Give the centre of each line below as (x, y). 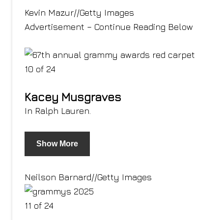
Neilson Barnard (58, 177)
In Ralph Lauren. (58, 111)
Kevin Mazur (49, 13)
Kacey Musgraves (73, 97)
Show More (57, 144)
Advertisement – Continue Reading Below (109, 27)
